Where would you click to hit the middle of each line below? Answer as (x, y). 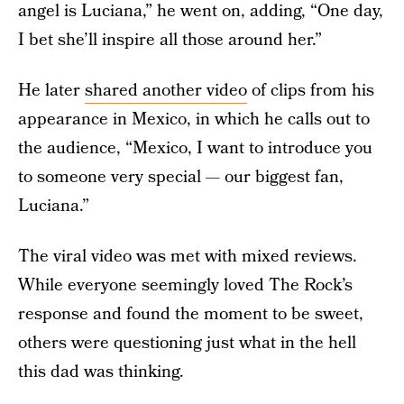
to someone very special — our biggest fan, (181, 177)
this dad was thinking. (101, 372)
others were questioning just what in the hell (187, 343)
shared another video (166, 91)
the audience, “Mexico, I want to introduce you (195, 148)
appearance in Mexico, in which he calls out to (194, 119)
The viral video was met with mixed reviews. (188, 257)
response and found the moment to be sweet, (191, 314)
